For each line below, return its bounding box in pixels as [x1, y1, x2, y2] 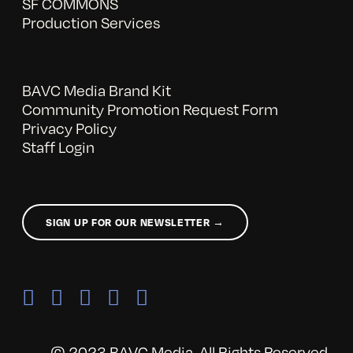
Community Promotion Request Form [21, 98, 278, 119]
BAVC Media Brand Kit [21, 79, 171, 100]
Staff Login [21, 136, 95, 157]
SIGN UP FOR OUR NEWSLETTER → [46, 215, 225, 229]
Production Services [21, 11, 160, 32]
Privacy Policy [21, 117, 117, 138]
